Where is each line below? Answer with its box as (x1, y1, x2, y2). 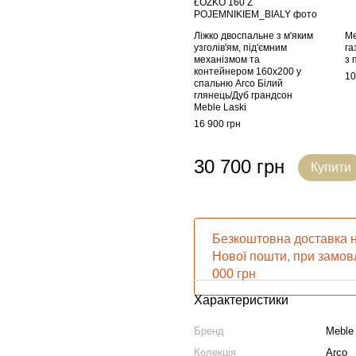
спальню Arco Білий (194, 78, 283, 89)
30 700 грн (194, 156, 284, 177)
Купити (311, 161, 351, 174)
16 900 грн (194, 118, 241, 130)
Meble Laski (194, 102, 246, 113)
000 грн (212, 267, 256, 281)
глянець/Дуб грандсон (194, 90, 292, 101)
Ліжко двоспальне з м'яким (194, 30, 313, 41)
